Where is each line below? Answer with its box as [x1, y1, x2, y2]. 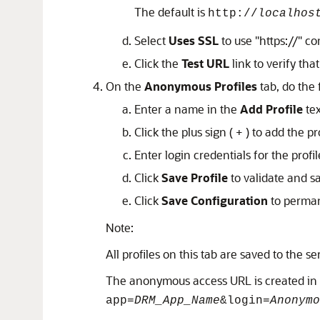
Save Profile [161, 170, 228, 185]
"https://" [255, 33, 302, 48]
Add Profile [240, 101, 303, 116]
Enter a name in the [134, 101, 240, 116]
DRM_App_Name [134, 294, 220, 307]
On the [106, 79, 144, 94]
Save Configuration [161, 193, 268, 208]
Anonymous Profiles [144, 79, 257, 94]
